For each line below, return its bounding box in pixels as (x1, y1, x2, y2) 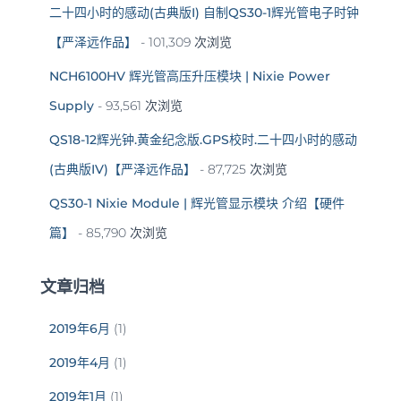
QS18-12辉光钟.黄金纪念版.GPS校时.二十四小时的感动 (49, 131, 357, 148)
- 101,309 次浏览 (137, 33, 232, 50)
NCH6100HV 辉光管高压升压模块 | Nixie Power (49, 67, 330, 84)
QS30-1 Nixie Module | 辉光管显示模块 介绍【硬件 (49, 194, 345, 211)
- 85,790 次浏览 (74, 224, 167, 241)
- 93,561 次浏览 (94, 97, 183, 114)
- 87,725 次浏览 (196, 160, 287, 177)
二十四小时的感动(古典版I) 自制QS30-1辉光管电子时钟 (49, 4, 359, 21)
